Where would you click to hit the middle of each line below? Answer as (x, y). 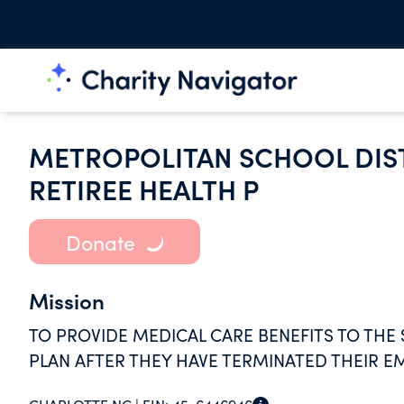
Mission (67, 300)
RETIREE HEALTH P (144, 188)
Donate (100, 242)
